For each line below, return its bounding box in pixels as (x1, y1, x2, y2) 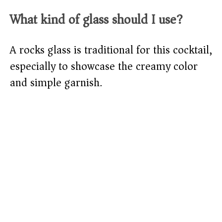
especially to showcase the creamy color (10, 57, 198, 76)
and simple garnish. (10, 73, 102, 93)
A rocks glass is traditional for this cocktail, (10, 41, 212, 60)
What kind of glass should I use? (10, 8, 183, 31)
